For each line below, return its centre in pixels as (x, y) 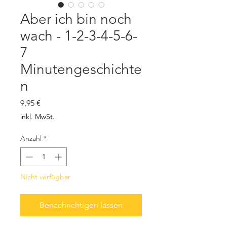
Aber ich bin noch (76, 19)
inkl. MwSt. (37, 117)
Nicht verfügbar (45, 177)
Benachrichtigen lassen (81, 205)
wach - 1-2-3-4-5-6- (79, 36)
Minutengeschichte (81, 69)
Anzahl (31, 139)
